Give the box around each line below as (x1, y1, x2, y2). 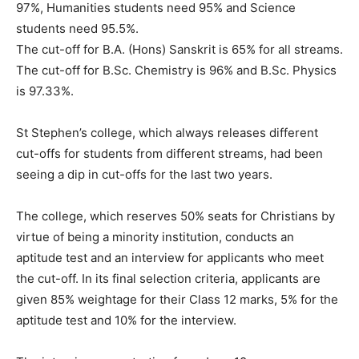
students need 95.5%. (16, 21, 139, 36)
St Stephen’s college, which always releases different (16, 125, 318, 140)
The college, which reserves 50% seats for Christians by (16, 208, 335, 224)
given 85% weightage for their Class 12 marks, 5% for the (16, 292, 338, 307)
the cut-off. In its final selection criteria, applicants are (16, 271, 321, 286)
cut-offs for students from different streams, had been (16, 146, 323, 161)
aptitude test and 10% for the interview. (16, 313, 236, 328)
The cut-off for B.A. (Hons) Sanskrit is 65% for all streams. (16, 42, 343, 57)
